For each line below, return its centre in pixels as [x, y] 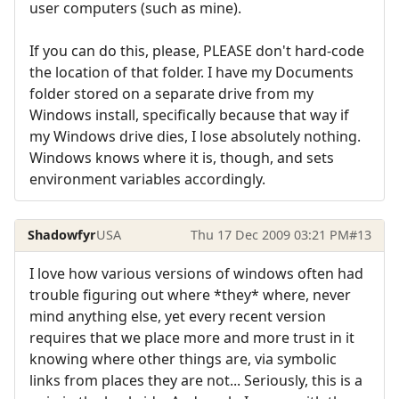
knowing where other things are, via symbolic [183, 358]
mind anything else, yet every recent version [178, 316]
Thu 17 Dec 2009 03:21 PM [269, 235]
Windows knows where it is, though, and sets [182, 157]
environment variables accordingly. [147, 179]
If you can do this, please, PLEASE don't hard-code [197, 50]
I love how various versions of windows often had [196, 273]
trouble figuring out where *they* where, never [190, 294]
